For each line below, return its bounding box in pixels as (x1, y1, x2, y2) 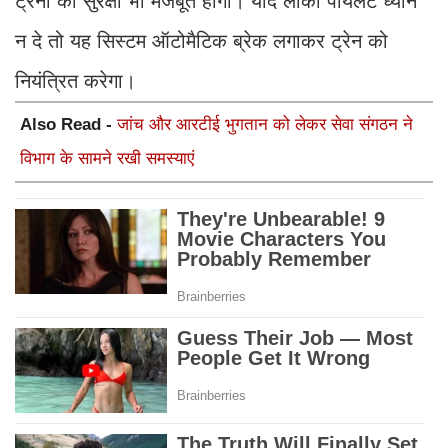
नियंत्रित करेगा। (15, 70, 142, 93)
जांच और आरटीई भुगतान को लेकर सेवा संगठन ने (117, 115, 413, 135)
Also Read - (20, 115, 117, 135)
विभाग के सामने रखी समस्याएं (20, 149, 194, 169)
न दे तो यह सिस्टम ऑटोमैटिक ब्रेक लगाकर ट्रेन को (15, 30, 388, 53)
